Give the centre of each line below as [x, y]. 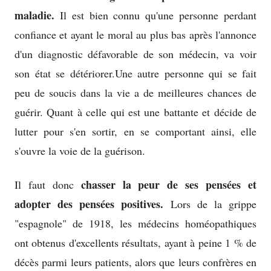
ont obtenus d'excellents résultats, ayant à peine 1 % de [135, 243]
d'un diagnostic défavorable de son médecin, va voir [135, 54]
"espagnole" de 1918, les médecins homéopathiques [135, 224]
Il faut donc [48, 185]
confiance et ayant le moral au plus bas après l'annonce [135, 35]
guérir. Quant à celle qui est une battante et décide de [135, 112]
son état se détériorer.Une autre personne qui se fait [135, 73]
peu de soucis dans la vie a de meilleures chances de [135, 93]
